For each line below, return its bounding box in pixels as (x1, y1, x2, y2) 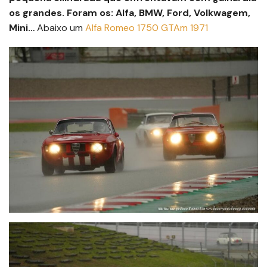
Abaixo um (35, 21, 85, 34)
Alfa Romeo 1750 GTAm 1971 (85, 21, 208, 34)
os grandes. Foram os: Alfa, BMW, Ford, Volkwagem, (9, 6, 250, 19)
